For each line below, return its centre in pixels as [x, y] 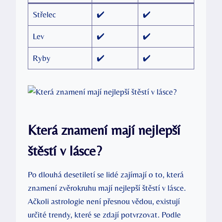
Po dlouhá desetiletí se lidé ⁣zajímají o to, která [106, 174]
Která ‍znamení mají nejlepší [104, 130]
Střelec [44, 14]
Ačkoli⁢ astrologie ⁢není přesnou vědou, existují [104, 201]
